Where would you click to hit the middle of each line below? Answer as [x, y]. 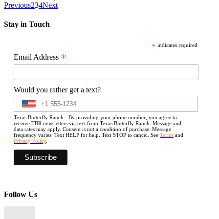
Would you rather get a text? [57, 90]
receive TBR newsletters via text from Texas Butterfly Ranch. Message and [98, 123]
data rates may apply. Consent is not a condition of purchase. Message [92, 129]
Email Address [37, 57]
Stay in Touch [27, 24]
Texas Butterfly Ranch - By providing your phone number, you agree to [95, 118]
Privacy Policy [30, 141]
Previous [17, 5]
